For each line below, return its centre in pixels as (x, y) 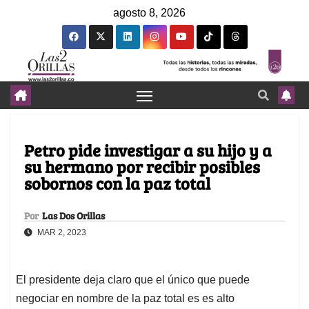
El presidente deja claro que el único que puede (133, 280)
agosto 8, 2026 (149, 13)
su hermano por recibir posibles (142, 167)
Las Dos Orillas (73, 216)
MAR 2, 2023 (61, 233)
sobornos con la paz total (117, 183)
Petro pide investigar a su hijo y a (148, 150)
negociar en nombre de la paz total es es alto (125, 299)
